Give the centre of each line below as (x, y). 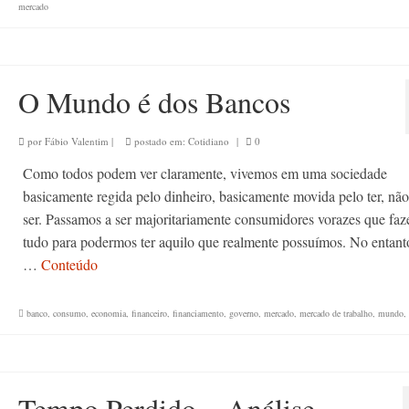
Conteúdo (69, 264)
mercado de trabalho (336, 313)
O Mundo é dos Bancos (154, 102)
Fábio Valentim (76, 141)
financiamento (198, 313)
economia (108, 313)
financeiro (149, 313)
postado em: (159, 141)
